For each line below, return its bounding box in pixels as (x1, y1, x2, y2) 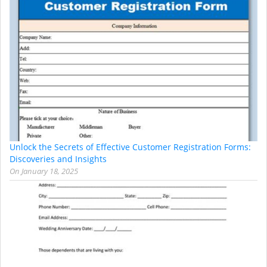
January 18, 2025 (21, 166, 78, 177)
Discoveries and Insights (10, 153, 107, 165)
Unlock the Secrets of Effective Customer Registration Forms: (10, 141, 251, 153)
